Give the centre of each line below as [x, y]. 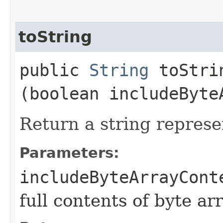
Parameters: [69, 153]
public [54, 70]
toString [55, 37]
